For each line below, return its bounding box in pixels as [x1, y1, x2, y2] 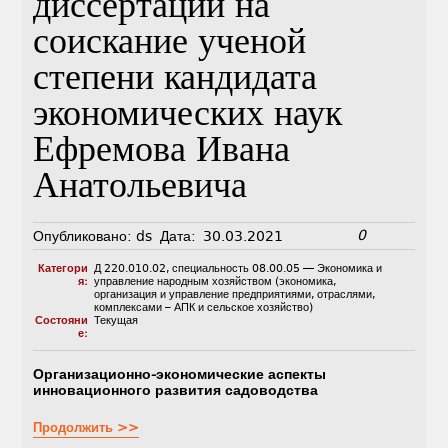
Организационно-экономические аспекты [33, 366, 327, 383]
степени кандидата [33, 57, 318, 105]
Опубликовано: [33, 228, 133, 245]
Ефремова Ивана [33, 129, 291, 177]
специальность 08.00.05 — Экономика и [171, 262, 382, 276]
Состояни [34, 314, 88, 328]
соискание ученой [33, 21, 307, 69]
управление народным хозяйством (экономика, [93, 275, 336, 289]
